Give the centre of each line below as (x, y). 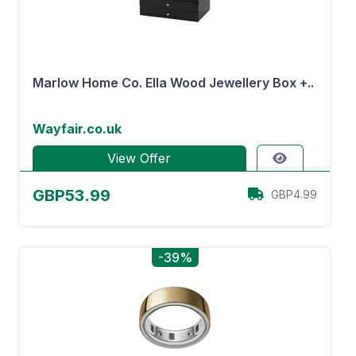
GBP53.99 (72, 195)
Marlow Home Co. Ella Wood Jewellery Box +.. (173, 83)
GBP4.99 (294, 194)
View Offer (139, 158)
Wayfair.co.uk (77, 129)
